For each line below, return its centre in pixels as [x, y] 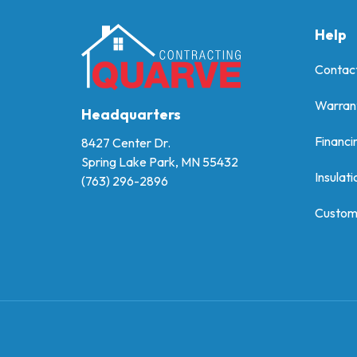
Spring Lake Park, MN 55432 [160, 161]
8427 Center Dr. [126, 142]
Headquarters [131, 114]
